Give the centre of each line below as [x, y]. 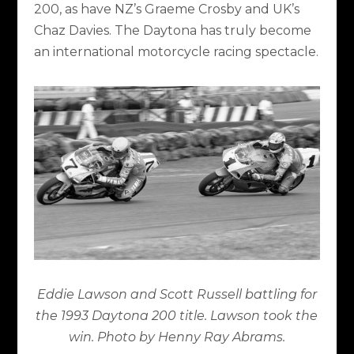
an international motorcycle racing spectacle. [176, 52]
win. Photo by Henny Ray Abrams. [177, 337]
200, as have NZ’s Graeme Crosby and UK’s [166, 9]
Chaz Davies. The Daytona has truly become [172, 31]
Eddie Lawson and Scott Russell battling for [177, 295]
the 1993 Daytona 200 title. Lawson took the [177, 316]
